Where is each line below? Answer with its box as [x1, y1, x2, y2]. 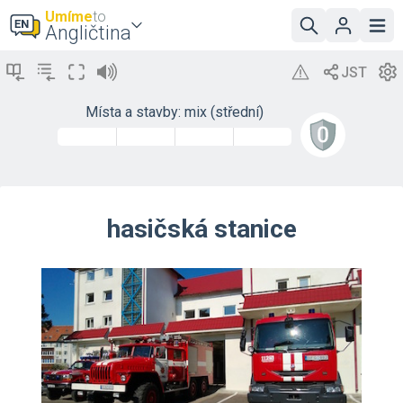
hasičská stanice [106, 214, 297, 244]
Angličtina [45, 22, 131, 44]
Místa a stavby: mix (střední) [85, 103, 264, 121]
